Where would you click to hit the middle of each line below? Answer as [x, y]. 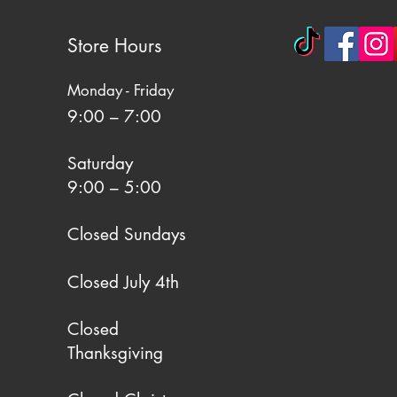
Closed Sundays [127, 235]
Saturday [100, 164]
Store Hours [114, 46]
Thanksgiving [115, 354]
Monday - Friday [123, 91]
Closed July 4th [123, 283]
